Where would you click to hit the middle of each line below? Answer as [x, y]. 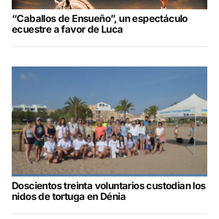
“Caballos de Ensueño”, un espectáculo [100, 19]
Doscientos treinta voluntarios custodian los [109, 186]
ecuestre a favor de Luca [67, 30]
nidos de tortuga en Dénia [69, 197]
